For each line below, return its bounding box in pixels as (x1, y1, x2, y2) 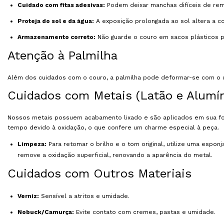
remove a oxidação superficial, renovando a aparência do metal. (17, 151, 212, 158)
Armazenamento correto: (17, 33, 95, 40)
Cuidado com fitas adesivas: (17, 1, 105, 8)
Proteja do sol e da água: (17, 17, 94, 24)
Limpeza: (17, 140, 46, 147)
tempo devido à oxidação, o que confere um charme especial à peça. (7, 123, 219, 131)
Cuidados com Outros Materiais (7, 166, 191, 180)
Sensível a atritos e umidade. (39, 192, 129, 199)
